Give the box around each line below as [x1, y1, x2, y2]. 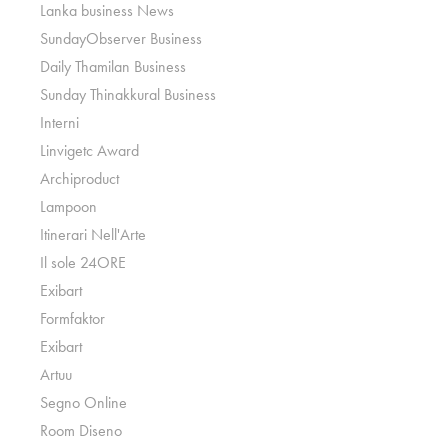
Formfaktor [40, 309, 106, 328]
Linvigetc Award [40, 141, 140, 160]
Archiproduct [40, 169, 120, 188]
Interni [40, 113, 80, 132]
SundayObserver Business [40, 29, 203, 48]
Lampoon [40, 197, 98, 216]
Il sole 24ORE [40, 253, 127, 272]
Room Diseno [40, 421, 123, 440]
